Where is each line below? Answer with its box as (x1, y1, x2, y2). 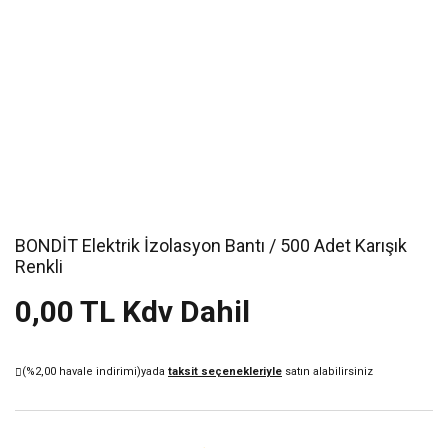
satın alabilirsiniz (282, 365, 373, 378)
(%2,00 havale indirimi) (22, 365, 141, 378)
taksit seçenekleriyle (168, 365, 282, 378)
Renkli (15, 256, 63, 277)
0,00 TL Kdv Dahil (15, 294, 250, 329)
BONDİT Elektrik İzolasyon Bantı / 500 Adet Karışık (15, 235, 407, 256)
